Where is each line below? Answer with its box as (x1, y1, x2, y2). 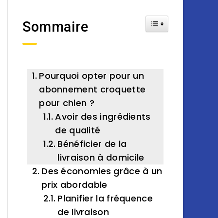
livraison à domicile (57, 151, 145, 163)
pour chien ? (39, 97, 94, 109)
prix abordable (41, 179, 108, 191)
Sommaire (22, 18, 89, 35)
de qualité (55, 124, 101, 136)
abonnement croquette (39, 83, 146, 95)
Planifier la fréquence (57, 192, 153, 204)
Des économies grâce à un (41, 165, 163, 177)
